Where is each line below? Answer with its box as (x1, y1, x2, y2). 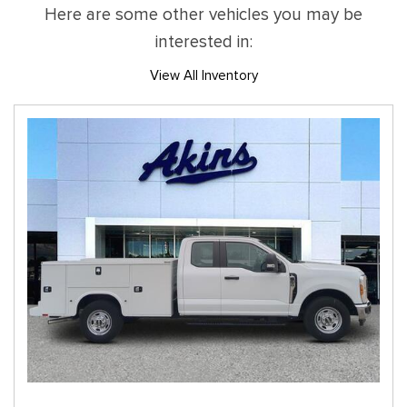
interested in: (154, 31, 253, 54)
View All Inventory (149, 67, 258, 84)
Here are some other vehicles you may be (45, 4, 362, 26)
